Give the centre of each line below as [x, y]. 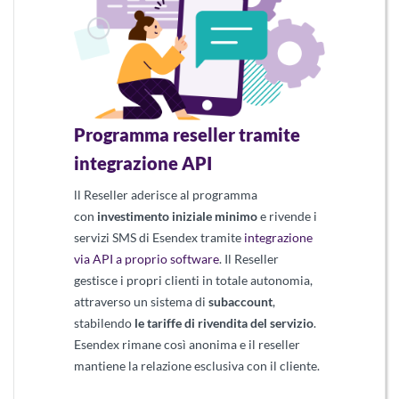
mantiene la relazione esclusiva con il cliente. [197, 366]
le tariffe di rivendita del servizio [224, 323]
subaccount [241, 302]
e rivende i [288, 216]
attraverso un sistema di [142, 302]
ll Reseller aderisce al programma [166, 195]
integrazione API [143, 163]
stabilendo [105, 323]
